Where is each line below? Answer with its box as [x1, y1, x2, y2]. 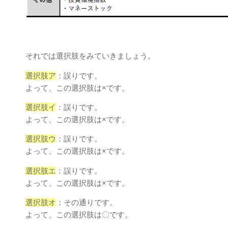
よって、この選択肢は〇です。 [25, 210, 132, 219]
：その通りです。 [56, 198, 117, 207]
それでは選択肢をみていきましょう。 [25, 51, 155, 61]
